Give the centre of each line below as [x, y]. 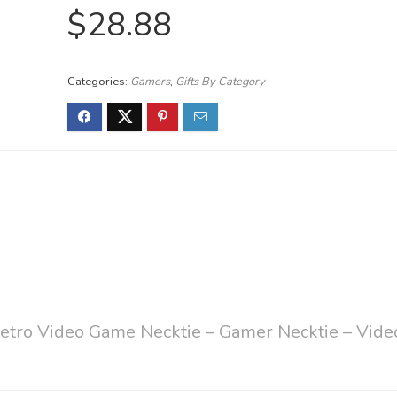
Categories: [98, 82]
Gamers [150, 82]
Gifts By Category [220, 82]
